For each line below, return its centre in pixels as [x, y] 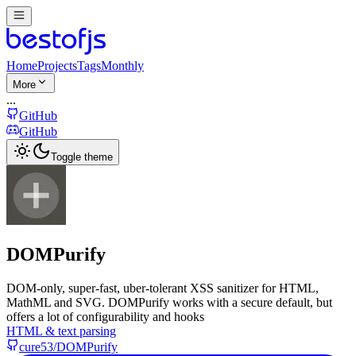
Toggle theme [82, 157]
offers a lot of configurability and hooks [105, 316]
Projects [57, 66]
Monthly [122, 66]
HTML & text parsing [61, 331]
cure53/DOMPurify [68, 346]
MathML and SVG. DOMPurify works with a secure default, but [169, 302]
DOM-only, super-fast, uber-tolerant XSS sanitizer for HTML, [163, 288]
